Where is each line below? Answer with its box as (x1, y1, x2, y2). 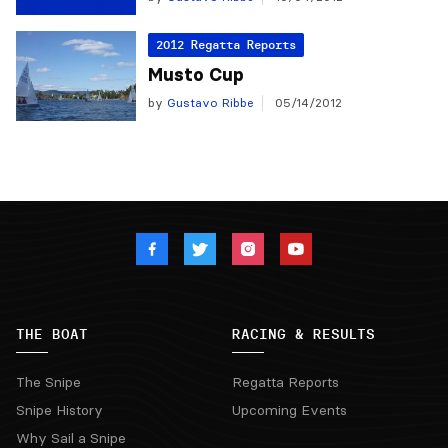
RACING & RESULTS (232, 325, 375, 343)
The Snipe (16, 373, 81, 391)
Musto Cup (148, 64, 244, 86)
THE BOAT (16, 325, 88, 343)
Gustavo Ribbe (163, 95, 254, 110)
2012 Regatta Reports (156, 37, 296, 52)
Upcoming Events (232, 401, 347, 419)
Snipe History (16, 401, 103, 419)
